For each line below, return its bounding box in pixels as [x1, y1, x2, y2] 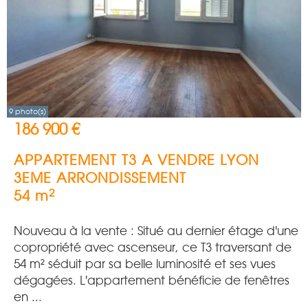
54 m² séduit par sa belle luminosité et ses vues [14, 257, 276, 271]
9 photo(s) [9, 107, 46, 116]
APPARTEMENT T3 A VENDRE [14, 152, 215, 168]
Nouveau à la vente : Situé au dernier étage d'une [14, 224, 298, 238]
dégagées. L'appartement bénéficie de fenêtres [14, 274, 289, 287]
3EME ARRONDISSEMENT [14, 170, 186, 186]
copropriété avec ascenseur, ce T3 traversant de [14, 241, 291, 254]
